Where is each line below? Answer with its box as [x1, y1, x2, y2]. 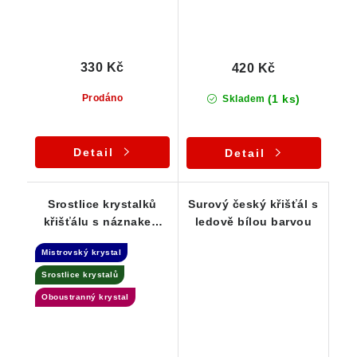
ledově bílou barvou [194, 215, 312, 229]
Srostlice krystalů [41, 270, 118, 280]
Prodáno [81, 92, 123, 104]
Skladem [219, 93, 265, 105]
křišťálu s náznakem [43, 215, 161, 229]
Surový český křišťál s [188, 198, 319, 211]
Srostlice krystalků [48, 198, 157, 211]
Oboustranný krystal [41, 292, 129, 302]
